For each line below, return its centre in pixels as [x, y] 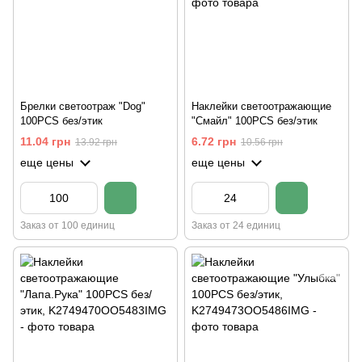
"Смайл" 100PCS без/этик [255, 121]
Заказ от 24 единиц [236, 225]
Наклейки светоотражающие [261, 107]
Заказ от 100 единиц [67, 225]
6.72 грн [214, 141]
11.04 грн [45, 141]
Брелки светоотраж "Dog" [83, 107]
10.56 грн [262, 142]
